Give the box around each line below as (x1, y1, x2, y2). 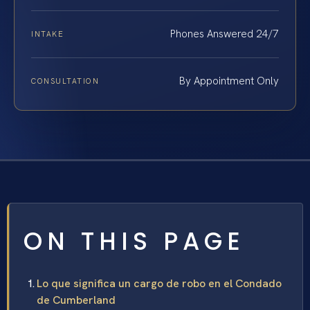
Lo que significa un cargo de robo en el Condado (37, 276, 282, 291)
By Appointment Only (179, 74, 279, 89)
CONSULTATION (31, 76, 100, 86)
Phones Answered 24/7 (170, 27, 279, 42)
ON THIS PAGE (24, 224, 245, 259)
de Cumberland (37, 293, 116, 308)
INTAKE (31, 29, 64, 39)
